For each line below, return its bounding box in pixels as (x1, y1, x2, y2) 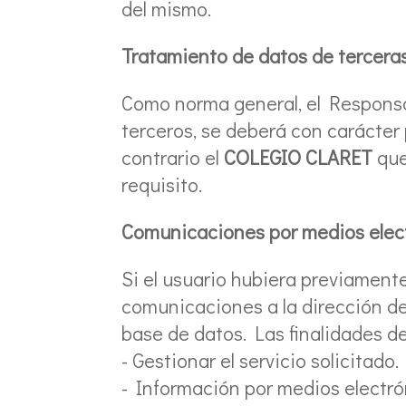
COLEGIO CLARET (224, 143, 373, 170)
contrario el (121, 143, 220, 170)
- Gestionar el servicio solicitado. (121, 346, 400, 373)
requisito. (121, 170, 203, 198)
